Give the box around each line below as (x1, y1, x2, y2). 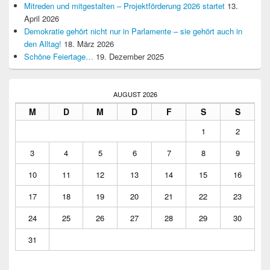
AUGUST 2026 (113, 89, 157, 99)
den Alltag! (24, 38, 61, 50)
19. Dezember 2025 (96, 51, 164, 63)
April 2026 (24, 13, 59, 25)
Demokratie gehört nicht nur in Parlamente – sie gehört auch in (24, 25, 242, 37)
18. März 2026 (64, 38, 114, 50)
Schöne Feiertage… (24, 51, 93, 63)
